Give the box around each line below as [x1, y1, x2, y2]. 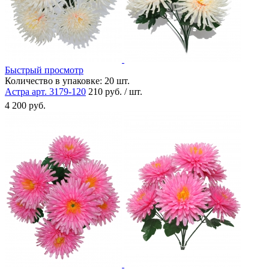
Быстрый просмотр [5, 64, 83, 75]
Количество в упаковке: [5, 75, 102, 86]
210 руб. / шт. [88, 86, 142, 97]
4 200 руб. [5, 100, 46, 110]
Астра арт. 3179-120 [5, 86, 86, 97]
